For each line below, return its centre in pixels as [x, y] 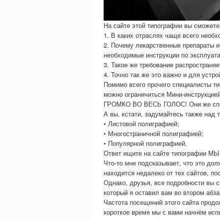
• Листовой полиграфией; [141, 124]
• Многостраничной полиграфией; [153, 133]
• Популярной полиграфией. [145, 143]
